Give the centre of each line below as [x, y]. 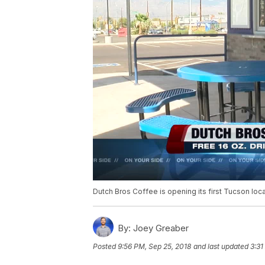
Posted [105, 247]
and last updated [221, 247]
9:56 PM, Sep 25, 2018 [154, 247]
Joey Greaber [160, 228]
